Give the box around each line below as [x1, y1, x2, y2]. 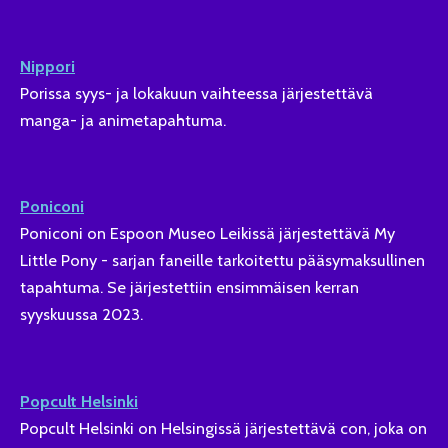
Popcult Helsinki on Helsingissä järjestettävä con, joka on [20, 418, 427, 439]
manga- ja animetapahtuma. [20, 109, 226, 130]
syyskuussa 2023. [20, 304, 143, 325]
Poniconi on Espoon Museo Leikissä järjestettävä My [20, 223, 395, 244]
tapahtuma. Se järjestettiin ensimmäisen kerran [20, 277, 359, 298]
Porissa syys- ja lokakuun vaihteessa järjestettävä [20, 82, 373, 103]
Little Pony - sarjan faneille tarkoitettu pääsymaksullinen [20, 250, 425, 271]
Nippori [20, 55, 75, 76]
